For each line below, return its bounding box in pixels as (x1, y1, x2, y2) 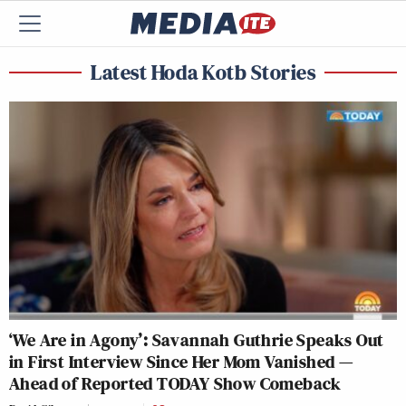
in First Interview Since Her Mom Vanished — (9, 348, 354, 374)
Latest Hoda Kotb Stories (91, 57, 315, 87)
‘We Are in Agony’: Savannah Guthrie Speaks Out (9, 326, 384, 353)
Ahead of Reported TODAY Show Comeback (9, 370, 342, 396)
